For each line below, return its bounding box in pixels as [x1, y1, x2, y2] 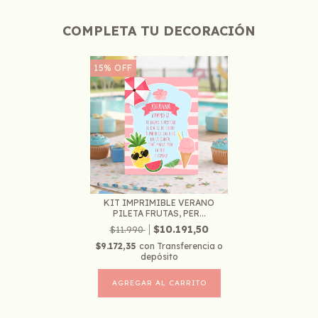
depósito [140, 251, 178, 262]
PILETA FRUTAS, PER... [112, 207, 206, 219]
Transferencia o [156, 240, 223, 251]
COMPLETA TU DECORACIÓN [62, 22, 256, 39]
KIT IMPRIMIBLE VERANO [104, 197, 214, 208]
